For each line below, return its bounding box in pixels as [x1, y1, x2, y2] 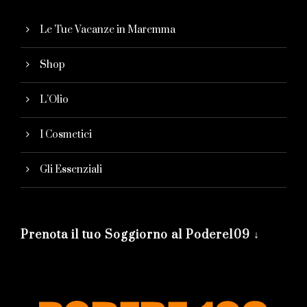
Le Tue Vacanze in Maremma [40, 23, 175, 37]
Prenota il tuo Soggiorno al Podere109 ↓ [21, 228, 260, 243]
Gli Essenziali [40, 163, 102, 177]
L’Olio [40, 93, 69, 107]
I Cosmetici [40, 128, 92, 142]
